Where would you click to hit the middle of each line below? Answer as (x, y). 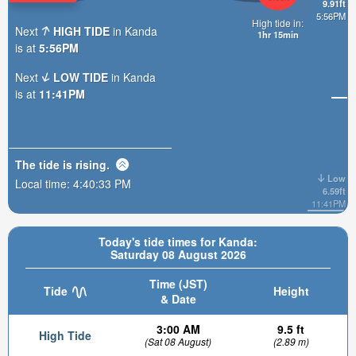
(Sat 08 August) (178, 341)
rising (91, 164)
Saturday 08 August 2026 (178, 254)
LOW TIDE (81, 77)
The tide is (45, 164)
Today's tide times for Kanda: (178, 242)
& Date (178, 299)
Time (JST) (178, 284)
